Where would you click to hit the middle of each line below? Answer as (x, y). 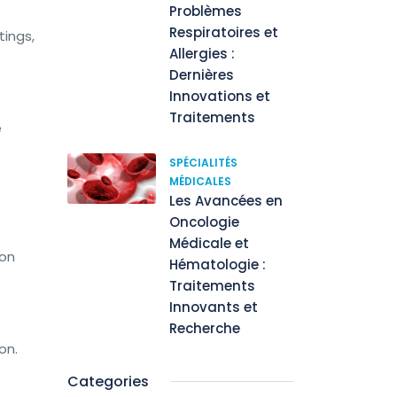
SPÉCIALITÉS (203, 163)
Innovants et (214, 307)
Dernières (202, 75)
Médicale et (209, 243)
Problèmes (206, 11)
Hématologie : (218, 265)
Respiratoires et (224, 32)
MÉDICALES (200, 181)
